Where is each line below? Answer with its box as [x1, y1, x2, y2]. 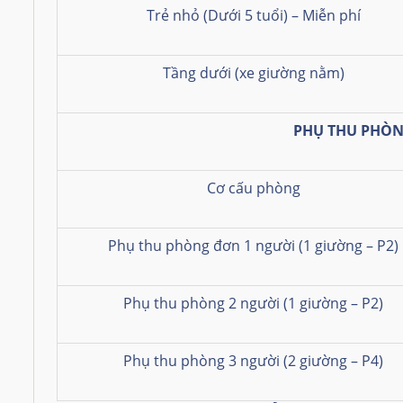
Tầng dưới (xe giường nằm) [162, 62, 345, 83]
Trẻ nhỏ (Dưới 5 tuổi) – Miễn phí [146, 4, 361, 25]
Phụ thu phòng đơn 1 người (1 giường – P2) [108, 235, 399, 255]
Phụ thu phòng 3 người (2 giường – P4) [123, 350, 383, 371]
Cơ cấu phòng [206, 177, 300, 198]
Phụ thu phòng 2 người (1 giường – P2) [123, 292, 383, 313]
